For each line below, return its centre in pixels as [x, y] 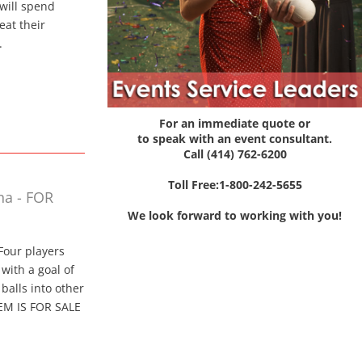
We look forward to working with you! [235, 215]
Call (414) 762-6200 [235, 154]
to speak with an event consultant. [235, 138]
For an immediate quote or [235, 123]
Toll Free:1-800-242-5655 [235, 184]
